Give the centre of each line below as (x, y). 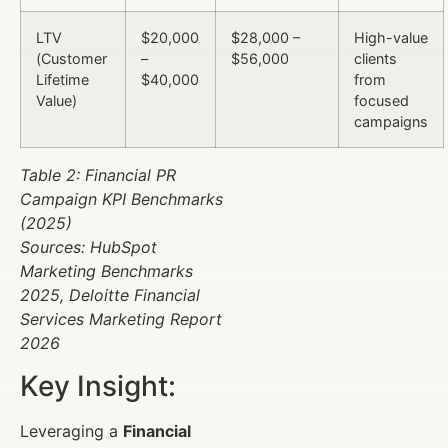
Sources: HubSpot (88, 247)
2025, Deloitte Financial (110, 295)
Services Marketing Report (121, 319)
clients (375, 59)
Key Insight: (98, 385)
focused (381, 101)
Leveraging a (71, 430)
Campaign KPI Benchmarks (121, 199)
